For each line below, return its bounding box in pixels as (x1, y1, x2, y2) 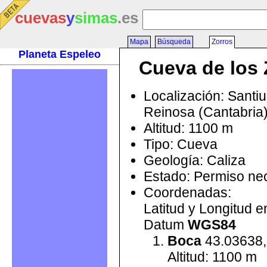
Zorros (212, 38, 232, 46)
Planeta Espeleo (18, 48, 101, 60)
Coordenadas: (144, 184, 231, 200)
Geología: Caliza (144, 152, 246, 168)
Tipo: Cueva (144, 136, 218, 152)
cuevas (15, 9, 66, 27)
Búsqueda (157, 38, 191, 46)
